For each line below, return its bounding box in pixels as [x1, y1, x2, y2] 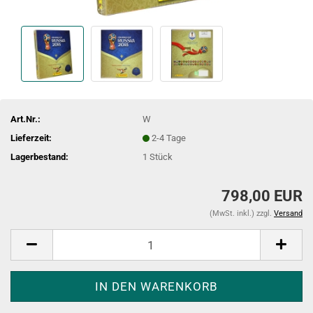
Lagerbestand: [10, 151, 68, 162]
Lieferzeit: [10, 132, 52, 143]
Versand [274, 209, 303, 218]
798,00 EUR [221, 187, 303, 205]
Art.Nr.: [10, 113, 41, 124]
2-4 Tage [152, 132, 187, 143]
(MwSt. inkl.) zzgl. [210, 209, 274, 218]
